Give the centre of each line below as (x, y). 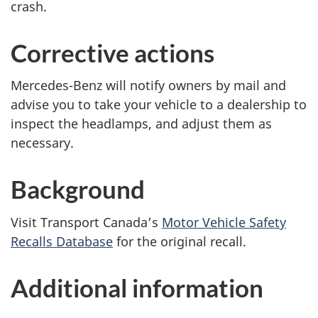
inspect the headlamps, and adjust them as (141, 124)
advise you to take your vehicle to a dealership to (159, 104)
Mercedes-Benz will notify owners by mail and (148, 85)
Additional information (137, 287)
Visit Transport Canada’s (86, 222)
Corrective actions (113, 52)
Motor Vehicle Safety (224, 222)
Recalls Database (62, 241)
